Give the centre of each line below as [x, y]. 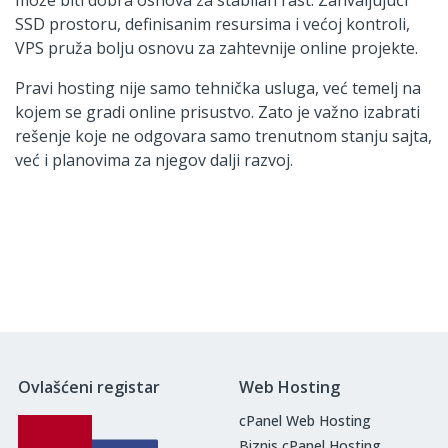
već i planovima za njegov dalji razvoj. [154, 159]
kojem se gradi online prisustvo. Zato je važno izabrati [217, 111]
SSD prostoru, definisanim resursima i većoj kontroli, [212, 23]
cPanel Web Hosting [305, 420]
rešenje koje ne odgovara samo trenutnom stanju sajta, [223, 135]
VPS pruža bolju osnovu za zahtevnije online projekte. [216, 47]
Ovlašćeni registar [89, 386]
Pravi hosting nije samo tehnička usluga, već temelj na [218, 87]
